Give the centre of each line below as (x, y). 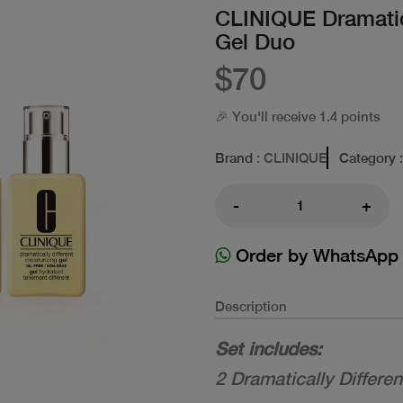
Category (367, 157)
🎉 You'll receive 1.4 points (298, 116)
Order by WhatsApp (314, 255)
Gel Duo (255, 41)
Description (251, 306)
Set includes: (269, 348)
